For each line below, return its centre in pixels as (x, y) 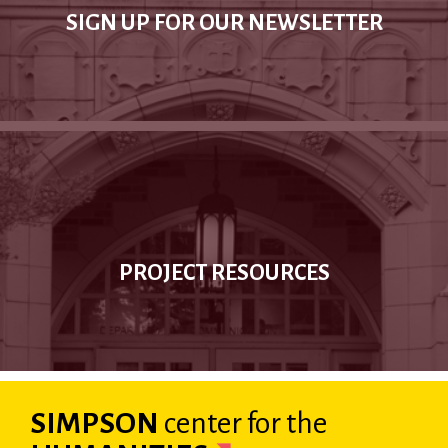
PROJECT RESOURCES (224, 273)
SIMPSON (97, 423)
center (203, 423)
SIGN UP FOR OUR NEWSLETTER (224, 23)
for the (284, 423)
